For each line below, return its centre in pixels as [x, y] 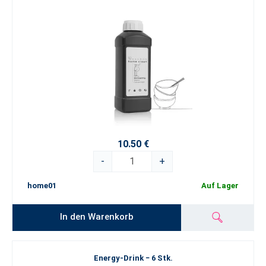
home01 [42, 186]
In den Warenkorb [97, 216]
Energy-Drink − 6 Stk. [133, 258]
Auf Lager [220, 186]
